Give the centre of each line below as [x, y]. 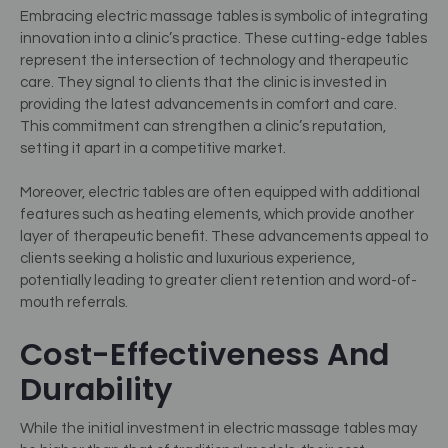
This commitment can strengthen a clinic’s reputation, [203, 126]
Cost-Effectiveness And [205, 354]
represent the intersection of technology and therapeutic [214, 60]
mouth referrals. [74, 303]
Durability [97, 389]
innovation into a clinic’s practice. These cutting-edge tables [223, 38]
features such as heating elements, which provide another [217, 215]
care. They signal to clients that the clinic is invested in [203, 82]
